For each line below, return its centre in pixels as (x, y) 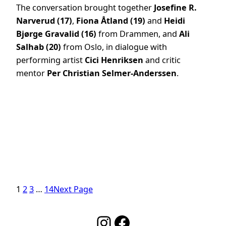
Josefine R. (175, 8)
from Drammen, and (138, 34)
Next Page (73, 189)
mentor (32, 73)
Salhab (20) (39, 47)
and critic (162, 60)
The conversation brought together (85, 8)
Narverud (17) (44, 21)
